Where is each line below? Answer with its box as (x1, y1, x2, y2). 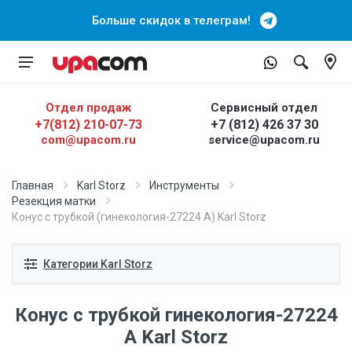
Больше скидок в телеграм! (92, 13, 260, 27)
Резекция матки (12, 195, 96, 207)
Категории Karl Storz (43, 257, 152, 270)
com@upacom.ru (40, 133, 136, 147)
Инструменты (149, 179, 219, 192)
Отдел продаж (45, 101, 131, 115)
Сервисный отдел (211, 101, 317, 115)
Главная (12, 179, 53, 192)
